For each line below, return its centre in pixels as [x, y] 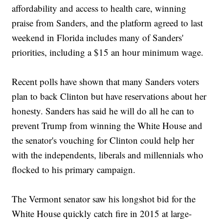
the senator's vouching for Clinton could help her [103, 140]
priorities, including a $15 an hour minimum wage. [108, 52]
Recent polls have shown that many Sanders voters [106, 82]
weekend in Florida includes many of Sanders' [98, 38]
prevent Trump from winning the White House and [107, 126]
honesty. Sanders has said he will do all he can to [103, 111]
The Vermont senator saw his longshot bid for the [104, 199]
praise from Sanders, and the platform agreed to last [108, 23]
